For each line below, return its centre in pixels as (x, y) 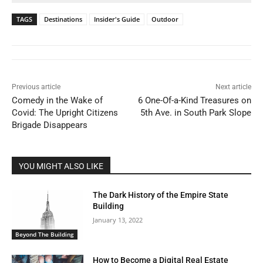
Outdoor (165, 19)
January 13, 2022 (118, 220)
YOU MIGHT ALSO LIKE (61, 166)
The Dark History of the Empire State (161, 195)
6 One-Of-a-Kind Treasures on (194, 100)
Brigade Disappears (50, 125)
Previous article (36, 87)
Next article (233, 87)
